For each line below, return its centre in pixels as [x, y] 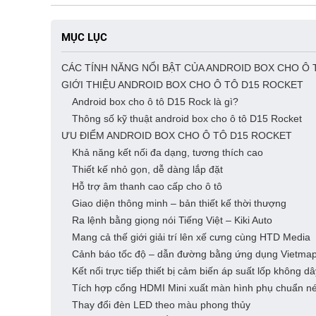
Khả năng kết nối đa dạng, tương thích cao [168, 152]
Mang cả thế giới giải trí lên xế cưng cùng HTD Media [191, 237]
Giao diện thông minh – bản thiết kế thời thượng [179, 203]
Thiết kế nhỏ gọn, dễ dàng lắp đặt [147, 169]
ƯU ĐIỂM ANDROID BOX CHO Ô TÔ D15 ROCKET [177, 135]
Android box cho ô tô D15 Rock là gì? [155, 102]
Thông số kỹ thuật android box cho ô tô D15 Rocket [187, 119]
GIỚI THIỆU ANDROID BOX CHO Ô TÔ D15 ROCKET [182, 85]
